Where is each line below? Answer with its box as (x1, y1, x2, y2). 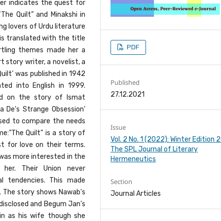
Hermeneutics (110, 155, 156, 164)
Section (110, 177, 133, 186)
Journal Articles (110, 189, 161, 198)
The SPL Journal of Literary (110, 145, 198, 154)
